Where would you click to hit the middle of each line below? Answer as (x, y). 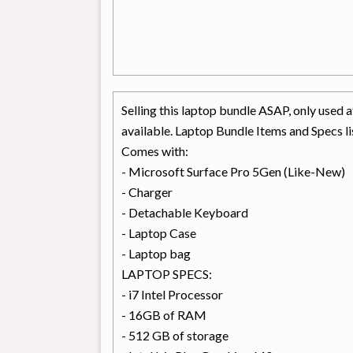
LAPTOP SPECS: (166, 274)
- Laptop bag (156, 254)
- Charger (147, 192)
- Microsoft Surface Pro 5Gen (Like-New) (233, 172)
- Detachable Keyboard (184, 213)
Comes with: (154, 151)
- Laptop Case (158, 233)
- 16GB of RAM (163, 315)
